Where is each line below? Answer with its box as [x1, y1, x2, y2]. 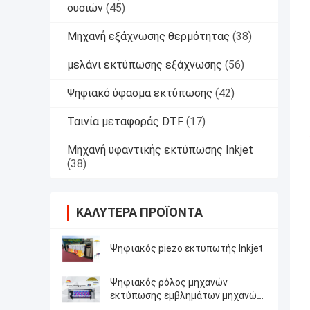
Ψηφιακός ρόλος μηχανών [110, 277, 228, 289]
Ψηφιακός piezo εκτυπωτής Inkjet [110, 243, 263, 255]
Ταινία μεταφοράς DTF [67, 115, 183, 129]
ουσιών [67, 1, 103, 15]
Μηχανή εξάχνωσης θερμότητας [67, 30, 230, 44]
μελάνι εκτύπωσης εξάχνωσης [67, 58, 222, 72]
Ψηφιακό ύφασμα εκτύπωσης [67, 86, 212, 100]
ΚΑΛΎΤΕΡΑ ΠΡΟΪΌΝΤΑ [76, 205, 203, 220]
